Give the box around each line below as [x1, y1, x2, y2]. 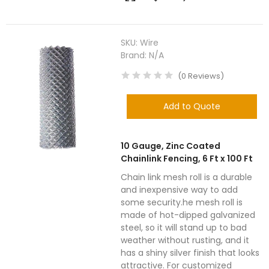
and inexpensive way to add [121, 184, 238, 196]
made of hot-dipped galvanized [121, 209, 256, 221]
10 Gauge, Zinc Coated [121, 140, 221, 152]
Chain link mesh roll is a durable [121, 171, 253, 183]
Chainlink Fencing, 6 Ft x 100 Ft [121, 153, 253, 165]
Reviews [186, 70, 221, 82]
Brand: [121, 49, 150, 61]
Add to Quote [163, 100, 221, 112]
